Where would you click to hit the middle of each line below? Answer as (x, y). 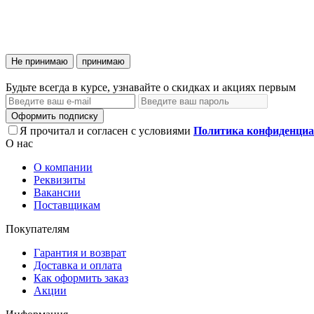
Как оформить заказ (81, 278)
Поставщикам (67, 205)
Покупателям (37, 228)
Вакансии (57, 192)
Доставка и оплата (78, 265)
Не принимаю (40, 61)
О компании (63, 167)
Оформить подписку (55, 116)
